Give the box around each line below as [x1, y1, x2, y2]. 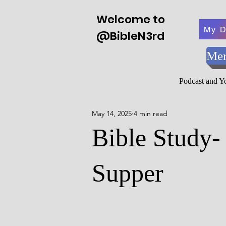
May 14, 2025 [92, 109, 132, 119]
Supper [92, 158, 163, 187]
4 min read [134, 109, 167, 119]
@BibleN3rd [96, 28, 164, 44]
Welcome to [96, 12, 165, 27]
